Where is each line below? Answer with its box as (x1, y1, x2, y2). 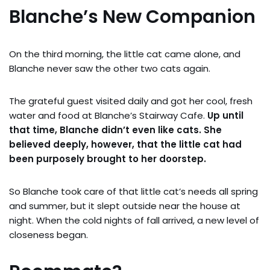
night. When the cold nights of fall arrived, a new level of (9, 213, 259, 227)
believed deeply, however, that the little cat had (9, 137, 242, 151)
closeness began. (9, 228, 88, 241)
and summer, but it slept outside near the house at (9, 199, 240, 212)
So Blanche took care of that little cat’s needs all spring (9, 184, 258, 198)
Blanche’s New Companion (9, 4, 256, 30)
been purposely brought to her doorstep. (9, 152, 206, 165)
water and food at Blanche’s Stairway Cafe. (9, 108, 207, 122)
